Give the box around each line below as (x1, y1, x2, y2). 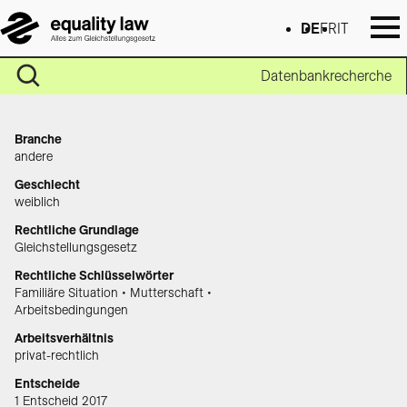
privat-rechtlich (15, 349, 99, 362)
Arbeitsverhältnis (15, 332, 114, 345)
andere (15, 150, 53, 164)
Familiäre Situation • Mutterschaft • (15, 286, 212, 300)
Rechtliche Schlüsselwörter (15, 269, 174, 283)
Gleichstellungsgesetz (15, 241, 137, 254)
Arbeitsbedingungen (15, 303, 128, 317)
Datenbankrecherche (261, 68, 392, 84)
